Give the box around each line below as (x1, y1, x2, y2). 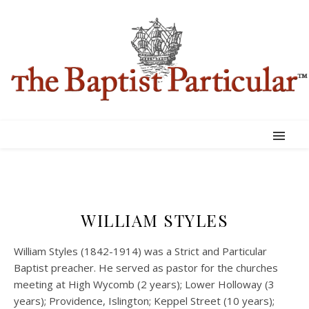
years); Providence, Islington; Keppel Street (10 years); (14, 294, 275, 308)
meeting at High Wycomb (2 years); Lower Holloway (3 (14, 277, 275, 291)
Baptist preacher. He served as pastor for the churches (14, 261, 278, 275)
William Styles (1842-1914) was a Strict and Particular (14, 244, 267, 258)
